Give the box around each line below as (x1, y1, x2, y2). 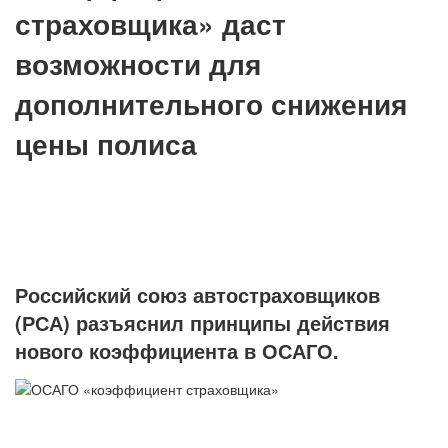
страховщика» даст (15, 2, 286, 44)
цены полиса (15, 122, 197, 164)
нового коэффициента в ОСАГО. (15, 335, 339, 365)
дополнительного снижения (15, 82, 407, 124)
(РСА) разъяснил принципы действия (15, 307, 390, 337)
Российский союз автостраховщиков (15, 279, 380, 309)
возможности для (15, 42, 261, 84)
